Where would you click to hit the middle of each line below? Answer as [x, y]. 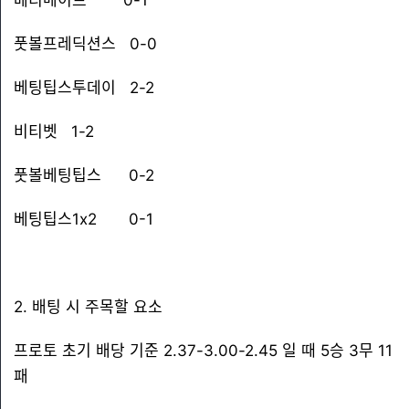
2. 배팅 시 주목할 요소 [88, 307]
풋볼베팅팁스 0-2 [84, 175]
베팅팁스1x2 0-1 [84, 219]
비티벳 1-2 [54, 131]
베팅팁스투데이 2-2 [84, 88]
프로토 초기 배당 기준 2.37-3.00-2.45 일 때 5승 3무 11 [203, 351]
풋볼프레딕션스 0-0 [85, 44]
